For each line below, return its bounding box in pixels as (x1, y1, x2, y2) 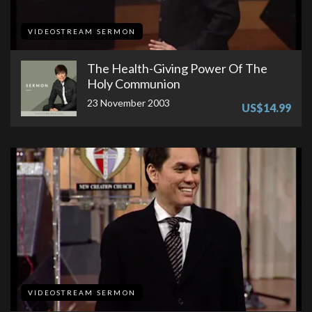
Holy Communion (87, 76, 180, 92)
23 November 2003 (87, 97, 170, 109)
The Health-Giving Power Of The (87, 61, 267, 77)
